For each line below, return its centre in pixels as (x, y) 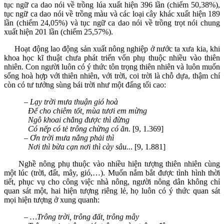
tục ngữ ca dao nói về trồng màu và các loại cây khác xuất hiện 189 (112, 13)
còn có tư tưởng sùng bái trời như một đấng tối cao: (85, 84)
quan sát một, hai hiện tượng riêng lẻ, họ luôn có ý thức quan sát (112, 190)
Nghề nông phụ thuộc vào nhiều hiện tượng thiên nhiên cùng (112, 163)
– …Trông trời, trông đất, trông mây (81, 216)
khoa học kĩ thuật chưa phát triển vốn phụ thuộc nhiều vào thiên (112, 57)
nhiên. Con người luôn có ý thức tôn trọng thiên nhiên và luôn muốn (112, 66)
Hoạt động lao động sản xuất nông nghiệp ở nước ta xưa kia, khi (112, 48)
